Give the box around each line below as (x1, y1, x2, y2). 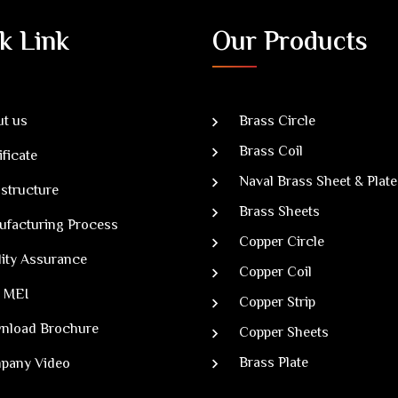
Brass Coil (239, 141, 303, 163)
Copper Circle (239, 232, 324, 254)
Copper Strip (239, 292, 315, 314)
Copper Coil (239, 262, 312, 284)
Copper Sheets (239, 322, 329, 345)
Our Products (212, 22, 368, 64)
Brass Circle (239, 111, 315, 133)
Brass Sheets (239, 202, 320, 224)
